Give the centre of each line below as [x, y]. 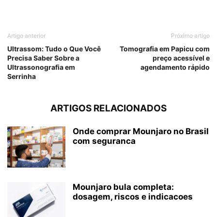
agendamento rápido [175, 67]
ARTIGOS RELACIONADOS [108, 108]
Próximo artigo [190, 36]
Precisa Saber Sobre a [43, 58]
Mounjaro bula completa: [123, 187]
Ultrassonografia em [41, 67]
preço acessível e [181, 58]
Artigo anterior [26, 36]
